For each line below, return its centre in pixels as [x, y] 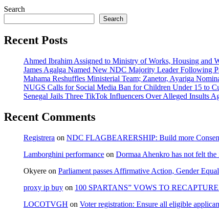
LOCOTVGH [46, 204]
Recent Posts [36, 40]
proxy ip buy [43, 187]
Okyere [35, 171]
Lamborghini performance [64, 154]
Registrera [39, 137]
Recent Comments [50, 117]
